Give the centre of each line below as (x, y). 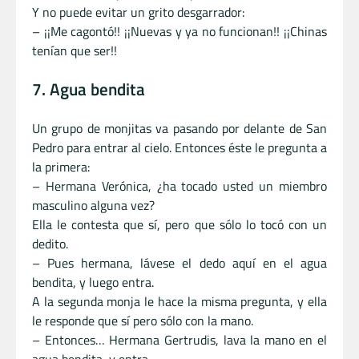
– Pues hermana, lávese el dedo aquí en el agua (179, 263)
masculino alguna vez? (93, 205)
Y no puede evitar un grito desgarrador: (138, 12)
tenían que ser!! (75, 51)
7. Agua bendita (89, 89)
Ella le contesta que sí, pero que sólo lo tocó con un (179, 224)
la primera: (61, 167)
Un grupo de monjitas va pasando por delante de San (179, 128)
